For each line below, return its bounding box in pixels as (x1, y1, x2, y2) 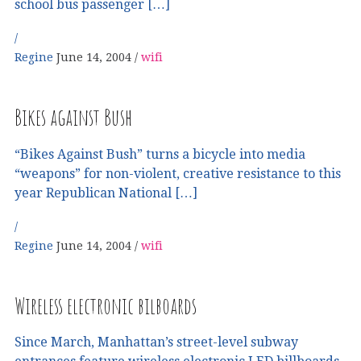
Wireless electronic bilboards (15, 291, 197, 320)
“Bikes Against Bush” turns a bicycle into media (15, 146, 305, 162)
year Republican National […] (15, 185, 197, 201)
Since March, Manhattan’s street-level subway (15, 334, 298, 351)
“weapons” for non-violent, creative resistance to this (15, 165, 341, 181)
